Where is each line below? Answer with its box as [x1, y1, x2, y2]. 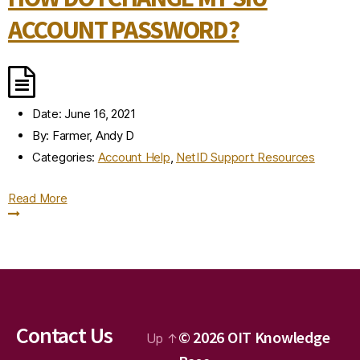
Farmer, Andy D [49, 128, 135, 143]
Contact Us [16, 321, 112, 350]
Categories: [32, 149, 96, 165]
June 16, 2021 [64, 106, 136, 121]
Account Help [97, 149, 170, 165]
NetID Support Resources [176, 149, 315, 165]
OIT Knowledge [227, 327, 330, 347]
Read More [8, 190, 67, 206]
